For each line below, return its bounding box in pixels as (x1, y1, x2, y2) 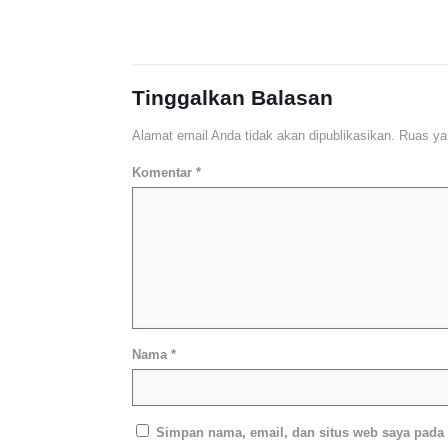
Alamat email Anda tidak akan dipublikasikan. (132, 128, 396, 143)
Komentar (132, 165, 197, 180)
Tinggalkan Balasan (132, 86, 334, 109)
